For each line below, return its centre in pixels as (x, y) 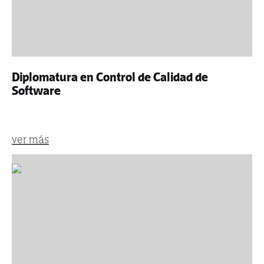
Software (36, 91)
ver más (30, 139)
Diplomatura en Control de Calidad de (110, 77)
